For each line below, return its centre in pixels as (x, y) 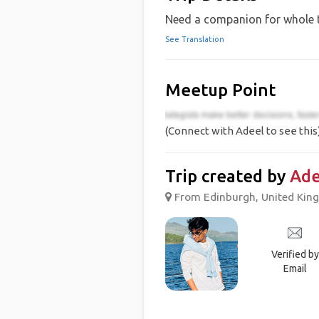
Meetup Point (220, 90)
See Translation (194, 39)
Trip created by (227, 177)
